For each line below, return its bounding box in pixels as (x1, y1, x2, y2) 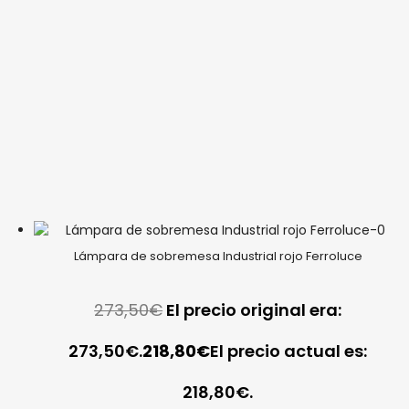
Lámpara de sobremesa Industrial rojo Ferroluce (73, 247, 362, 266)
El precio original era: (166, 299, 342, 322)
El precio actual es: (210, 340, 368, 363)
